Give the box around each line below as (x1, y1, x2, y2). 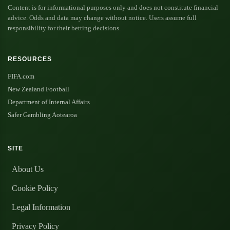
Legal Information (12, 203, 70, 212)
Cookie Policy (12, 184, 58, 193)
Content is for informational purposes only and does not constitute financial (8, 4, 218, 11)
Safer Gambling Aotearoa (8, 111, 77, 119)
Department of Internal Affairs (8, 99, 90, 106)
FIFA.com (8, 72, 34, 80)
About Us (12, 165, 44, 174)
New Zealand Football (8, 85, 69, 93)
